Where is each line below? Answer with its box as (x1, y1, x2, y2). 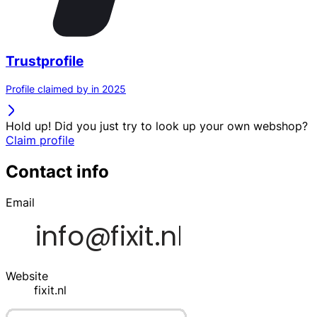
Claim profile (6, 132, 74, 147)
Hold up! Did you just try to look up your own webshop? (6, 118, 308, 133)
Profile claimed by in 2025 (6, 82, 126, 95)
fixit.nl (34, 283, 67, 298)
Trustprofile (6, 52, 83, 69)
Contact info (6, 161, 109, 182)
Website (6, 269, 48, 284)
